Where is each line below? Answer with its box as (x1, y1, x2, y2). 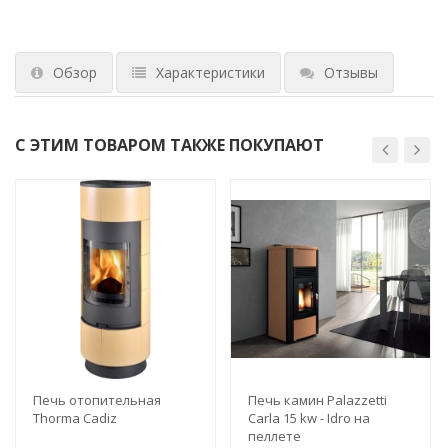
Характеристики (156, 62, 265, 82)
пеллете (248, 426, 301, 445)
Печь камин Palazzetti (248, 390, 387, 409)
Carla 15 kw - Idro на (248, 408, 370, 427)
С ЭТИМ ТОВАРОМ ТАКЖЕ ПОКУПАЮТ (15, 133, 324, 156)
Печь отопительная (33, 390, 161, 409)
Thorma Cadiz (33, 408, 117, 427)
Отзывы (324, 62, 378, 82)
